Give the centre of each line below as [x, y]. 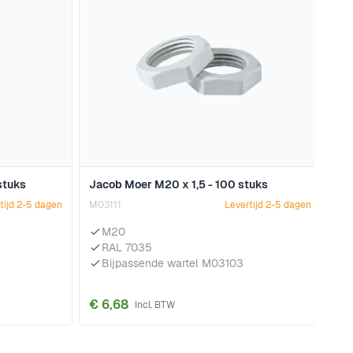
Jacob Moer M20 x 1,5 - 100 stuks [178, 185]
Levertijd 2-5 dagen [268, 205]
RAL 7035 [127, 248]
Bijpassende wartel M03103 [173, 264]
